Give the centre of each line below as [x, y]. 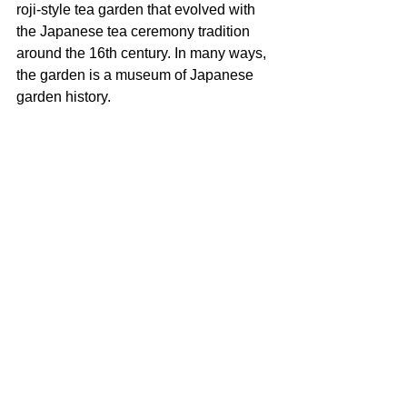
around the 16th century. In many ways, [143, 53]
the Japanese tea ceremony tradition [135, 31]
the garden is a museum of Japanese [137, 74]
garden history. [64, 96]
